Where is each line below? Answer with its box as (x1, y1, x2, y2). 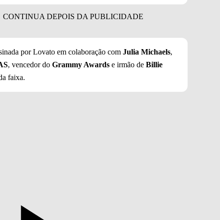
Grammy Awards (52, 60, 110, 69)
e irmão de (110, 60, 144, 69)
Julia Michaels (121, 48, 170, 56)
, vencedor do (8, 60, 52, 69)
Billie (144, 60, 163, 69)
